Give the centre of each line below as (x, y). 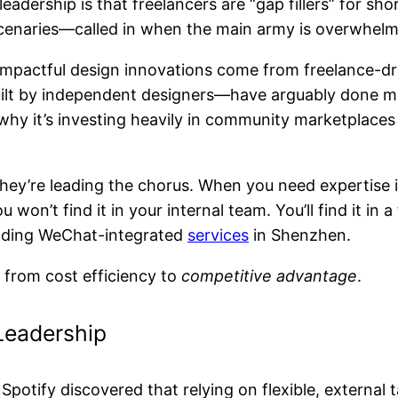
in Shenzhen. (300, 235)
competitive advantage (269, 276)
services (218, 235)
